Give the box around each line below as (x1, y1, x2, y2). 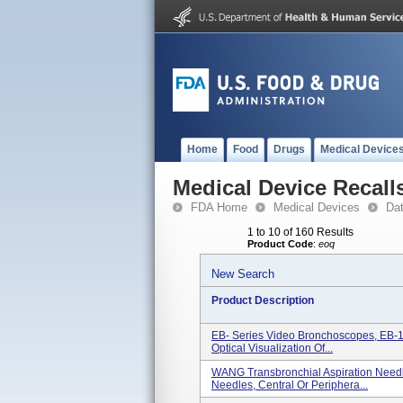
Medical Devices (273, 201, 360, 214)
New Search (211, 267, 274, 281)
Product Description (211, 294, 314, 307)
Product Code (247, 238, 313, 249)
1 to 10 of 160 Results (247, 226, 354, 238)
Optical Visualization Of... (211, 342, 333, 354)
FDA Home (191, 201, 247, 214)
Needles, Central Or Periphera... (211, 379, 368, 391)
